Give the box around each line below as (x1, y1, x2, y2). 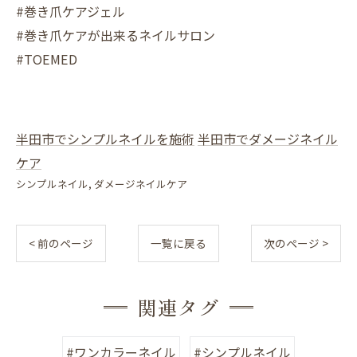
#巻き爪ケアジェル (16, 2, 125, 22)
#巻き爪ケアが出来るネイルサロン (16, 25, 215, 45)
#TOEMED (16, 49, 77, 69)
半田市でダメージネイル (198, 129, 338, 149)
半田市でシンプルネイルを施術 (16, 129, 194, 149)
